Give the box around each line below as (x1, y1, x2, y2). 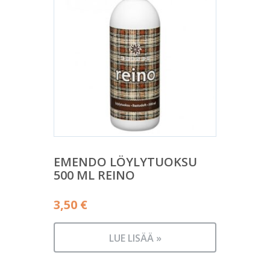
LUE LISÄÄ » (108, 231, 162, 245)
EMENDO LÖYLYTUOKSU (54, 154, 197, 171)
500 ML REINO (54, 167, 135, 184)
